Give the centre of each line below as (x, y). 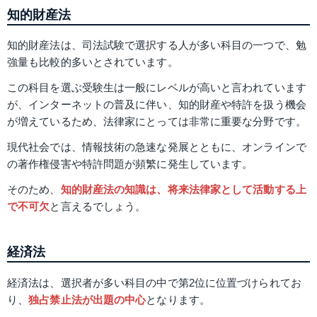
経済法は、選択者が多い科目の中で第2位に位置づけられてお (154, 282)
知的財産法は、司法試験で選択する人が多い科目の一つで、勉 (157, 45)
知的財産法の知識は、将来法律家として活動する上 (183, 190)
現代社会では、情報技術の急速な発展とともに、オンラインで (157, 147)
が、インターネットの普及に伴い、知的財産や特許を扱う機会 (157, 105)
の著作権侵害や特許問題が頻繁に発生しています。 (130, 164)
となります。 (178, 299)
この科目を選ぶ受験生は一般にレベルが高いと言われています (157, 88)
